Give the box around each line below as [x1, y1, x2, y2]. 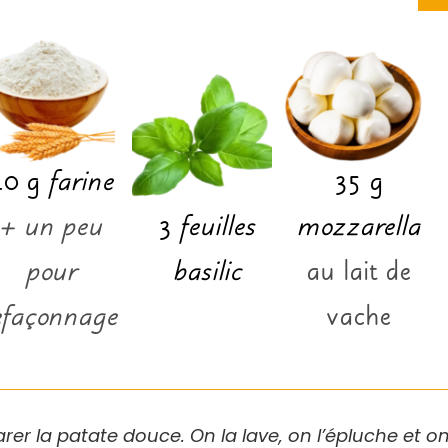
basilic [172, 258, 241, 289]
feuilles [179, 213, 255, 244]
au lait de [305, 258, 411, 289]
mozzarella [296, 213, 420, 244]
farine [48, 168, 113, 199]
